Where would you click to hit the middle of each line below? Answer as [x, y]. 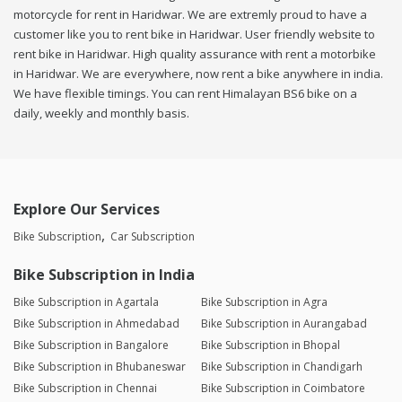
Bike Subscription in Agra [264, 302]
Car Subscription [153, 237]
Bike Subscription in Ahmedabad [96, 324]
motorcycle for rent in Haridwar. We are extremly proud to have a [190, 15]
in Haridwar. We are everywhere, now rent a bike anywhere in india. [198, 74]
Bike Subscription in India [104, 275]
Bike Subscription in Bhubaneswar [100, 367]
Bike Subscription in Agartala [86, 302]
